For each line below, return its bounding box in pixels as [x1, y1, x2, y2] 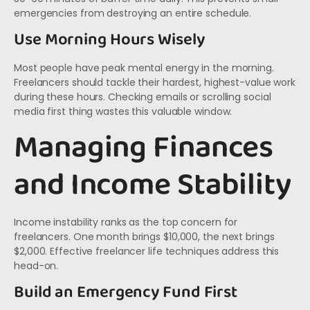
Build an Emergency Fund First [14, 279, 238, 307]
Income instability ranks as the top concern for [14, 215, 238, 229]
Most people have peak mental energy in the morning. [14, 61, 274, 75]
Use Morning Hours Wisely [14, 26, 205, 54]
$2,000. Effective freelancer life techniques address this [14, 244, 280, 258]
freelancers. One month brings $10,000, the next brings [14, 229, 275, 244]
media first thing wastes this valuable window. [14, 104, 232, 119]
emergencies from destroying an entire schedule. [14, 6, 252, 20]
